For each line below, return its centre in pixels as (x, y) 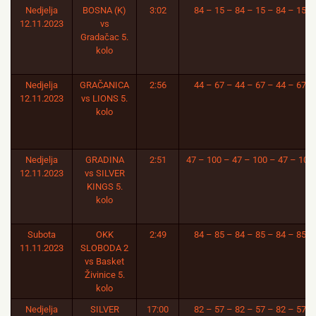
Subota (42, 235)
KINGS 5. (104, 187)
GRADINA (104, 160)
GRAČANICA (104, 85)
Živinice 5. (104, 275)
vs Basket (104, 261)
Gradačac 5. (104, 37)
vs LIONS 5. (104, 98)
